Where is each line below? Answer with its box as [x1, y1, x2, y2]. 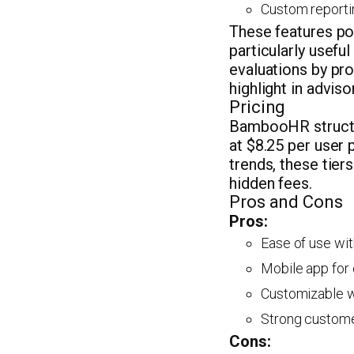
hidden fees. [229, 174, 312, 193]
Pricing [229, 97, 286, 117]
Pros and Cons [229, 192, 343, 212]
